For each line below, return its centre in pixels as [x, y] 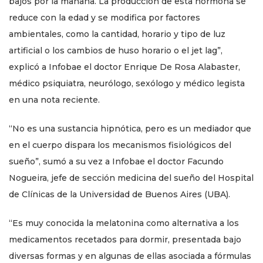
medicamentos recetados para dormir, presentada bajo [125, 239]
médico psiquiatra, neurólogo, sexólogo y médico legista [127, 83]
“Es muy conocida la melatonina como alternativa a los [124, 223]
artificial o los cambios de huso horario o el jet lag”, [116, 50]
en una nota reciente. [54, 100]
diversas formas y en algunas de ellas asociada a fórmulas [130, 256]
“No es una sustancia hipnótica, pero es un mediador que [130, 128]
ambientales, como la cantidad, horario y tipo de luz [117, 34]
